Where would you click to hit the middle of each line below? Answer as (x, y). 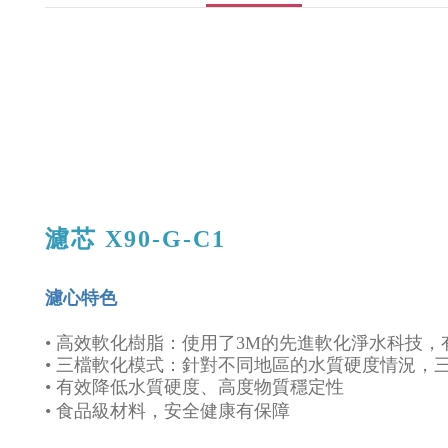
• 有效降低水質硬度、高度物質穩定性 (194, 387)
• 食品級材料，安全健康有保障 (167, 411)
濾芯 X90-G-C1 (135, 239)
